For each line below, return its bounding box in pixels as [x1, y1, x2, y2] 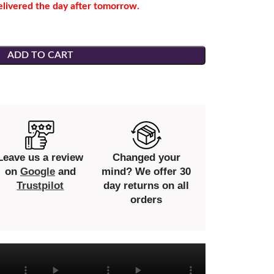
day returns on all [103, 180, 190, 191]
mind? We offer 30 [102, 166, 191, 177]
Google [20, 166, 55, 177]
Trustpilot [17, 180, 64, 191]
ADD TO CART [7, 50, 73, 60]
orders [130, 194, 163, 206]
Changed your [112, 152, 180, 163]
